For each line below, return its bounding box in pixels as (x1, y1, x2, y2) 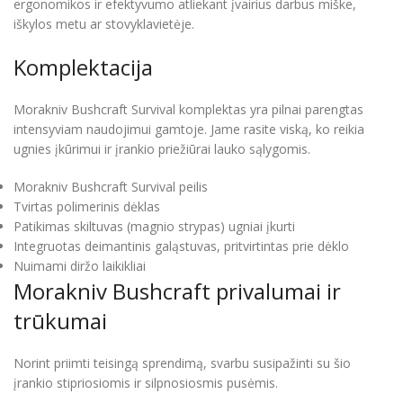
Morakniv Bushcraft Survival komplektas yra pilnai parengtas (13, 101, 363, 119)
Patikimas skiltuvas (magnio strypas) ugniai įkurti (13, 218, 295, 236)
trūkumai (13, 306, 107, 336)
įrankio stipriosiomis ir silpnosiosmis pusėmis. (13, 374, 278, 392)
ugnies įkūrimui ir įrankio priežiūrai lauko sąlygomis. (13, 140, 310, 158)
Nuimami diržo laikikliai (13, 257, 146, 275)
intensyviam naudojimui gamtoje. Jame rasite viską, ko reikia (13, 121, 364, 139)
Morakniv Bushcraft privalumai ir (13, 276, 341, 307)
